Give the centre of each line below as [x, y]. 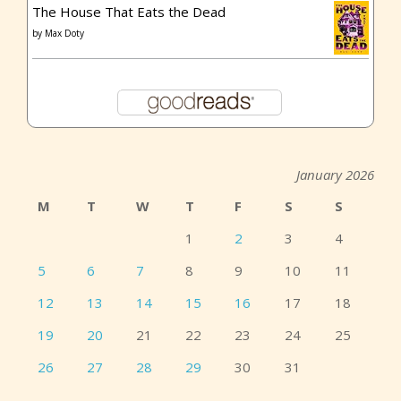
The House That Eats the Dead [129, 12]
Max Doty [64, 34]
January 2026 [335, 175]
